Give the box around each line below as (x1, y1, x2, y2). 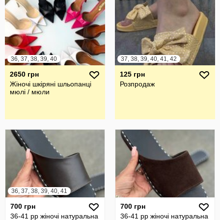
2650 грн (10, 70, 39, 78)
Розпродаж (120, 80, 155, 88)
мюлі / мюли (10, 88, 50, 96)
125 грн (120, 70, 145, 78)
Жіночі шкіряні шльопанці (10, 80, 91, 88)
